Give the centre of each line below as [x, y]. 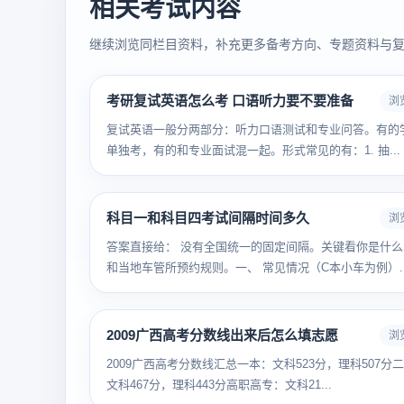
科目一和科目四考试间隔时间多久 [208, 218]
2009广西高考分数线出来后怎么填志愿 [222, 335]
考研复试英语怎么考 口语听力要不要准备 [230, 101]
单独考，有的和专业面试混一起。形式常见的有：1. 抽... [253, 150]
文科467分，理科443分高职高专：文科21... [219, 385]
